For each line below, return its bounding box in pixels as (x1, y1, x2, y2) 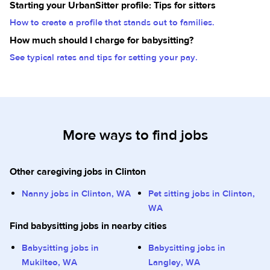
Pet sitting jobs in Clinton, (148, 188, 255, 199)
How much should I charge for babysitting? (10, 34, 193, 46)
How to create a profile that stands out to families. (10, 17, 215, 28)
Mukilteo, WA (22, 257, 77, 268)
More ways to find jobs (62, 126, 208, 145)
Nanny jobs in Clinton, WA (22, 188, 131, 199)
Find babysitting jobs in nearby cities (10, 220, 167, 232)
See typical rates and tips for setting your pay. (10, 52, 198, 63)
